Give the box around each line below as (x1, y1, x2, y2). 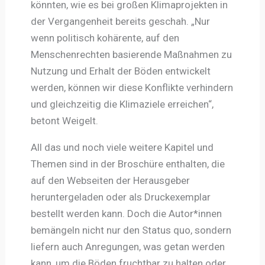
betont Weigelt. (30, 114, 98, 127)
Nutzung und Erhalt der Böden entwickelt (30, 64, 211, 77)
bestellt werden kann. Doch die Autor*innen (30, 207, 222, 219)
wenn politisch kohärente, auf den (30, 31, 179, 44)
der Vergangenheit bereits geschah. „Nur (30, 15, 210, 27)
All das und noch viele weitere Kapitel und (30, 141, 214, 153)
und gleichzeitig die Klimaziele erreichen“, (30, 98, 214, 110)
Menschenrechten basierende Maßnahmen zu (30, 48, 232, 60)
